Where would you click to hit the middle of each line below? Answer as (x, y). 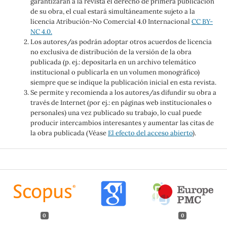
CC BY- (202, 22)
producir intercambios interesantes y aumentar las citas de (122, 123)
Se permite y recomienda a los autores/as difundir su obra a (123, 93)
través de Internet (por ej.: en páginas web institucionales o (121, 103)
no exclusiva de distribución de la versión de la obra (111, 52)
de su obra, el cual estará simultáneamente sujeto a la (112, 12)
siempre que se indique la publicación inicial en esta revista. (123, 83)
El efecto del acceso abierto (150, 133)
